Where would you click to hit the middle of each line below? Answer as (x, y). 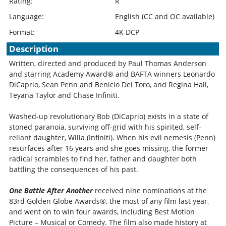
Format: (22, 32)
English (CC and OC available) (165, 16)
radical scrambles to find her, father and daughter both (103, 159)
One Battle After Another (51, 190)
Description (34, 49)
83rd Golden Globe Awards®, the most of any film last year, (109, 201)
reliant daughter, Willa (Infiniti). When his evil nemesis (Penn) (112, 137)
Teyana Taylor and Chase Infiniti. (65, 95)
